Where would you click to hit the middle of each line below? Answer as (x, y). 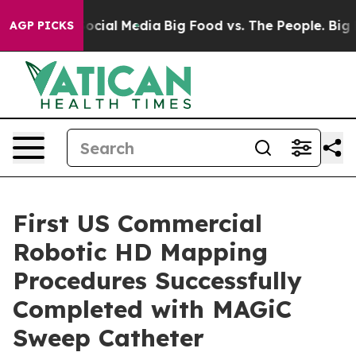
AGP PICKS (42, 25)
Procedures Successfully (157, 281)
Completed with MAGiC (152, 309)
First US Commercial (137, 223)
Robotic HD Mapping (140, 252)
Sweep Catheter (108, 338)
